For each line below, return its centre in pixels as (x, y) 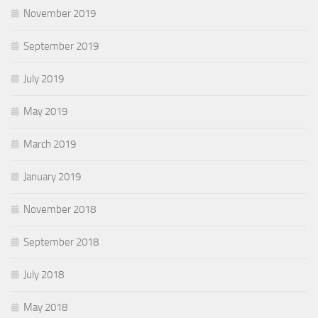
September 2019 (61, 46)
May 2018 (45, 308)
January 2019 (52, 177)
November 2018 (60, 210)
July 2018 (44, 275)
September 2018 (61, 242)
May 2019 (45, 112)
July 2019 (44, 79)
